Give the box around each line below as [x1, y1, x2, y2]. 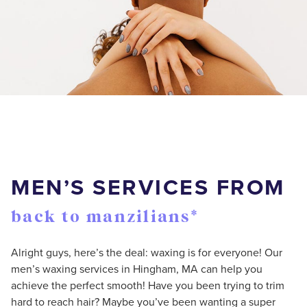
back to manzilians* [11, 206, 199, 230]
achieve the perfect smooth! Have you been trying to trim [11, 278, 284, 294]
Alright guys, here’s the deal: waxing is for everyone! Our [11, 245, 282, 261]
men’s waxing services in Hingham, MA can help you [11, 261, 262, 278]
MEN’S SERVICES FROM [11, 171, 285, 204]
